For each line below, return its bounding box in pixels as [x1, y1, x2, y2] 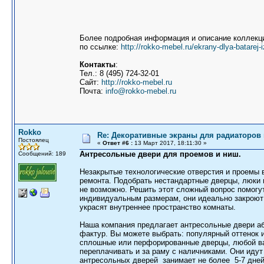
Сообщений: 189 [18, 150, 66, 157]
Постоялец [18, 137, 49, 143]
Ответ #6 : [103, 140, 133, 146]
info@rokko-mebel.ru [105, 87, 176, 95]
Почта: [80, 87, 105, 95]
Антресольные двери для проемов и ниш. [80, 150, 241, 159]
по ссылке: [80, 42, 121, 51]
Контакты [80, 60, 115, 69]
